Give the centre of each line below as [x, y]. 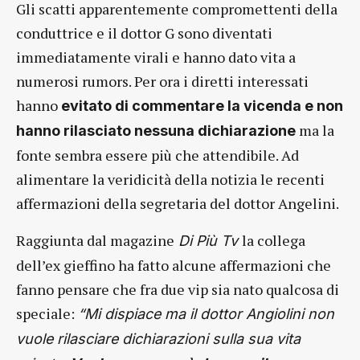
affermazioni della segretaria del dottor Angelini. [178, 204]
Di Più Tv [208, 241]
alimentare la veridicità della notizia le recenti [170, 180]
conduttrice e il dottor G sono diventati [144, 33]
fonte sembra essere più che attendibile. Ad [157, 155]
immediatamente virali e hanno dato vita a [156, 57]
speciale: [47, 314]
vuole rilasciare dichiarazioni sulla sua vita [158, 339]
